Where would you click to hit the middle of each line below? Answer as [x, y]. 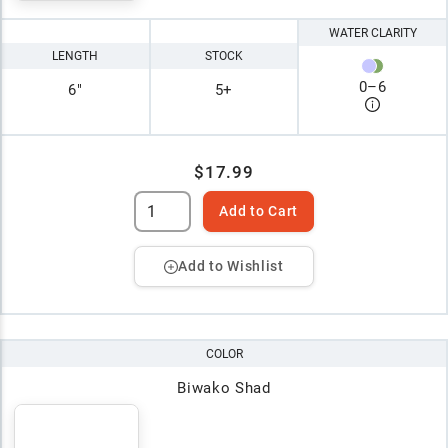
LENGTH [75, 55]
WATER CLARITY [372, 33]
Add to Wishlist [231, 266]
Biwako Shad [224, 388]
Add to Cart [258, 211]
